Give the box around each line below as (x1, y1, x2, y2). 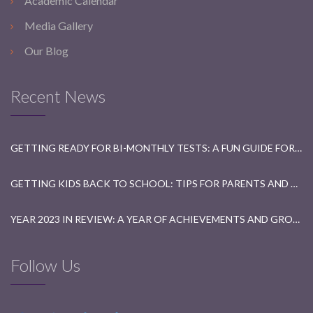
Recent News (10, 85, 105, 106)
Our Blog (24, 43, 68, 57)
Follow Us (10, 254, 80, 275)
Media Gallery (24, 18, 93, 32)
